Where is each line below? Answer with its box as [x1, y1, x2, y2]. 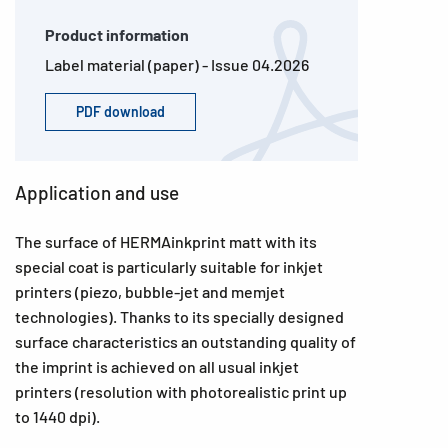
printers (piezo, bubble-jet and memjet [15, 282, 285, 301]
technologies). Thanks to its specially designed [15, 307, 344, 326]
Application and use [15, 181, 179, 204]
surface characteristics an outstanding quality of [15, 332, 356, 351]
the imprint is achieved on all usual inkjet [15, 357, 299, 376]
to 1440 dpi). [15, 407, 100, 426]
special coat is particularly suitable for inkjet [15, 257, 323, 276]
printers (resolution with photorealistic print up [15, 382, 347, 401]
